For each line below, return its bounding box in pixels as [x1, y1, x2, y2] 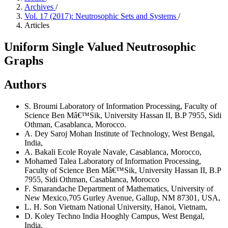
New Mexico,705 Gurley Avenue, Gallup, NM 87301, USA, [24, 193, 220, 202]
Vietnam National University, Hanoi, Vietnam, [59, 202, 207, 211]
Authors [4, 77, 46, 91]
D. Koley [24, 211, 56, 220]
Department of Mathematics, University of [78, 184, 213, 193]
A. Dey [24, 129, 50, 138]
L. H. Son [24, 202, 59, 211]
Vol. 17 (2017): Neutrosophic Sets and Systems [24, 12, 178, 20]
